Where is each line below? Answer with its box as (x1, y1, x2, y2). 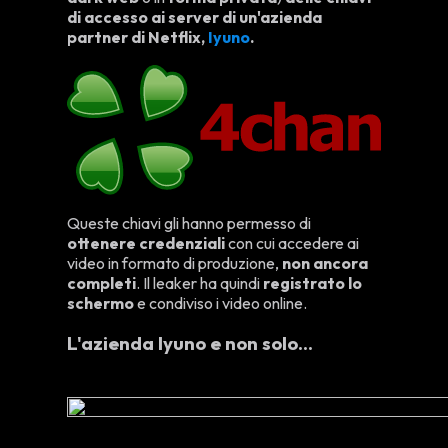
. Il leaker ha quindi (136, 273, 261, 294)
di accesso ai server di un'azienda (67, 7, 323, 28)
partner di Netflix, (67, 27, 209, 48)
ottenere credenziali (67, 233, 229, 254)
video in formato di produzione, (67, 253, 283, 274)
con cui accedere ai (228, 233, 360, 254)
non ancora (282, 253, 369, 274)
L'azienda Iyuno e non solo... (67, 331, 314, 356)
